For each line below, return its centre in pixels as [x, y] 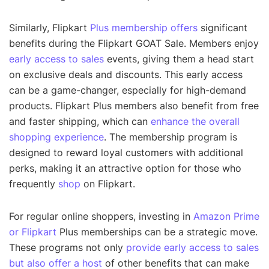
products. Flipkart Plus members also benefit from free [134, 105]
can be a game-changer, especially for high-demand [128, 90]
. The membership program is [171, 137]
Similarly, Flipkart [50, 27]
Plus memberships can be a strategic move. [157, 231]
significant [222, 27]
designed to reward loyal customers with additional [126, 152]
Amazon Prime [226, 216]
